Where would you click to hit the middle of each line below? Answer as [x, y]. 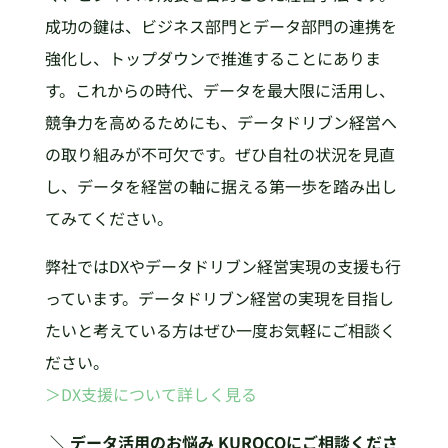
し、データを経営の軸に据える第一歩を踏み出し [220, 185]
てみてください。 [108, 217]
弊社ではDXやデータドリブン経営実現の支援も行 [222, 265]
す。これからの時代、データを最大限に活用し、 [219, 89]
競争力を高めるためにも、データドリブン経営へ [220, 121]
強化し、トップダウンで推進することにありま [212, 57]
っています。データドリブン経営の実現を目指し [219, 297]
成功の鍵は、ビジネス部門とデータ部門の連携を [220, 25]
